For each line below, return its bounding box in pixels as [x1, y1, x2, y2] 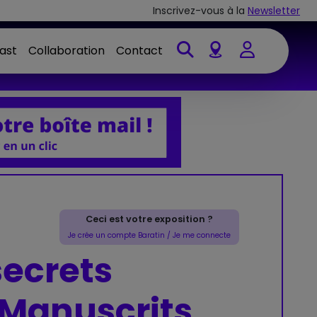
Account [246, 59, 294, 76]
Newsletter [248, 3, 300, 18]
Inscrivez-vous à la [153, 3, 245, 18]
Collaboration [28, 42, 105, 59]
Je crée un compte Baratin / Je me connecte [68, 230, 231, 241]
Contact [116, 42, 163, 59]
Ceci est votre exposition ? [86, 213, 213, 226]
